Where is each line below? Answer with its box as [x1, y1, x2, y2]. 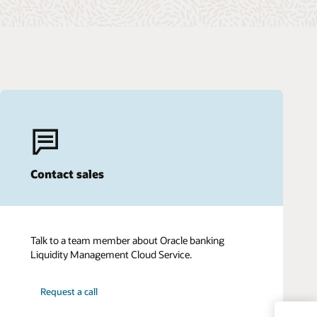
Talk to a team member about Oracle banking [30, 234, 224, 248]
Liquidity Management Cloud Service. [30, 248, 192, 262]
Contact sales [30, 166, 104, 182]
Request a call [40, 286, 98, 298]
